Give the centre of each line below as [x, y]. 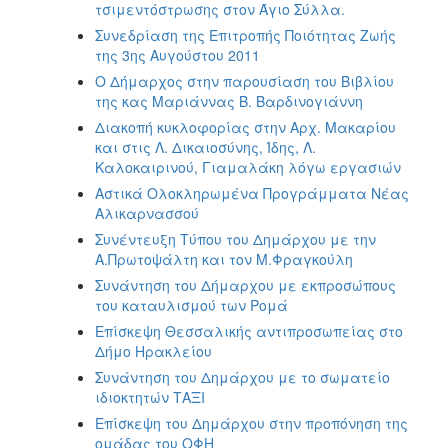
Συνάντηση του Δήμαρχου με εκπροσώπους [245, 284]
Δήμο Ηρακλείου [153, 350]
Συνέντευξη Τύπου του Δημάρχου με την [235, 238]
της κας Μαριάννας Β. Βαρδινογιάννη [229, 100]
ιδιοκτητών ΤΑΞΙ [150, 396]
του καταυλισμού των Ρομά [191, 304]
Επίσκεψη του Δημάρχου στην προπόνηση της [251, 422]
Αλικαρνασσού [147, 212]
